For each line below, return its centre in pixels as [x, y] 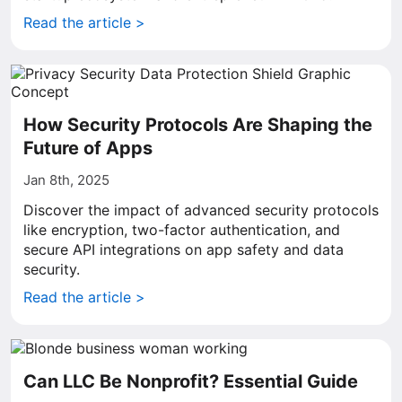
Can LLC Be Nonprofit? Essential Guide [191, 381]
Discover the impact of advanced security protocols [201, 210]
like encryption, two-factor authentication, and [182, 230]
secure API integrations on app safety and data [184, 249]
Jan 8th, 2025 [66, 180]
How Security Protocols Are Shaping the [198, 125]
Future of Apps [88, 148]
